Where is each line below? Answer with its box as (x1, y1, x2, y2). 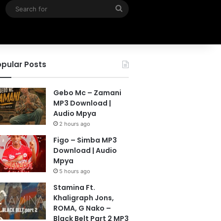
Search (122, 3, 147, 13)
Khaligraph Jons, (53, 193, 114, 203)
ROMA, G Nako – (53, 203, 111, 213)
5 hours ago (59, 168, 90, 175)
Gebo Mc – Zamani (53, 88, 121, 98)
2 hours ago (59, 120, 90, 127)
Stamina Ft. (53, 183, 95, 192)
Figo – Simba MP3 (53, 135, 117, 145)
